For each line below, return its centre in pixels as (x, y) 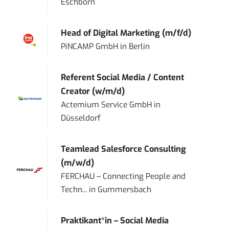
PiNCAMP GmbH (90, 47)
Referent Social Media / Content (123, 78)
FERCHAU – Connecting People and (123, 177)
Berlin (140, 47)
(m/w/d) (78, 163)
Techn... (74, 190)
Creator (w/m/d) (93, 91)
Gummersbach (125, 190)
